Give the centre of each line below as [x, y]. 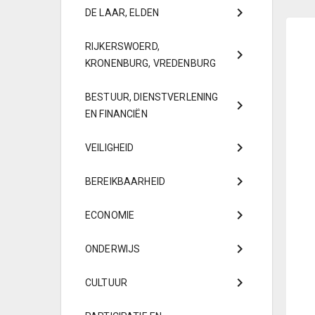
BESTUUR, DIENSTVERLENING [152, 97]
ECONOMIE [110, 215]
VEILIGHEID [110, 148]
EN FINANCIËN [116, 114]
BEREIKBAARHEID [125, 181]
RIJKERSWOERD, [122, 46]
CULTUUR [106, 283]
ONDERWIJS [113, 249]
